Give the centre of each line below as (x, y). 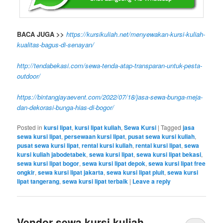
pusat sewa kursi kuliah (162, 136)
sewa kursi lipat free (177, 163)
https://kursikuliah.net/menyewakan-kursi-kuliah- (136, 34)
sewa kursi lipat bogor (48, 163)
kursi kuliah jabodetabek (52, 154)
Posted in (30, 127)
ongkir (26, 172)
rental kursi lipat (159, 145)
